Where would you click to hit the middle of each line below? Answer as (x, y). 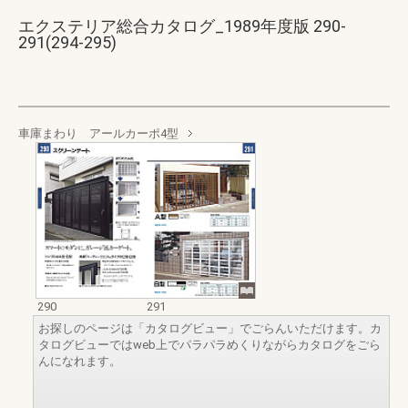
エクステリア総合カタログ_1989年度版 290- (182, 26)
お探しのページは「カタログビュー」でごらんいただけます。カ (210, 328)
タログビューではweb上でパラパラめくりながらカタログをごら (209, 344)
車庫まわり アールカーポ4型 (98, 133)
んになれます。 (80, 361)
